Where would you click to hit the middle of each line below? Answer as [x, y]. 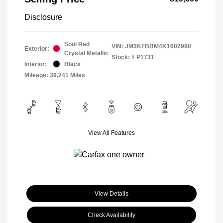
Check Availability [111, 215]
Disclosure [43, 17]
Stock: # [123, 57]
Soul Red [77, 44]
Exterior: [37, 49]
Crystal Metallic [86, 53]
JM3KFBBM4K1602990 [158, 46]
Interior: [36, 64]
